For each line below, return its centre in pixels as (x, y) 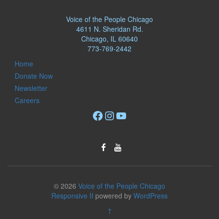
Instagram (129, 115)
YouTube (137, 115)
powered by (113, 195)
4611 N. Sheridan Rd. (109, 29)
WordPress (151, 195)
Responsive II (72, 195)
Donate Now (34, 76)
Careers (27, 100)
